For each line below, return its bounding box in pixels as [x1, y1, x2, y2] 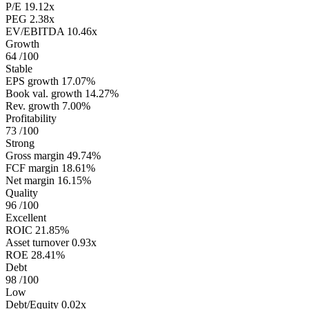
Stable [6, 63, 32, 75]
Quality [6, 187, 38, 199]
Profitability [6, 112, 57, 125]
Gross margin [6, 150, 64, 162]
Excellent [6, 212, 46, 224]
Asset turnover [6, 237, 69, 249]
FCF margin [6, 162, 59, 175]
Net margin [6, 175, 54, 187]
